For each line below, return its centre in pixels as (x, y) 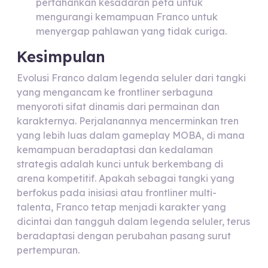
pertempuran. (48, 250)
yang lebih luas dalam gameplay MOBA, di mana (131, 135)
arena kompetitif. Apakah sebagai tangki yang (126, 178)
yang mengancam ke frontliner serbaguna (115, 92)
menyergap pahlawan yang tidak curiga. (131, 31)
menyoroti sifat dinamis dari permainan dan (118, 106)
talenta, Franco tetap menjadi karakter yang (121, 207)
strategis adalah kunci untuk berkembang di (120, 164)
